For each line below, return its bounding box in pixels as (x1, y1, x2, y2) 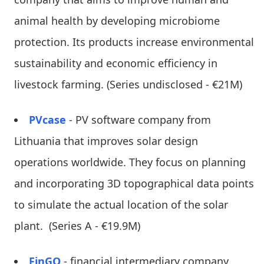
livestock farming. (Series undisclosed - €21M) (14, 77, 242, 91)
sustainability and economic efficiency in (14, 55, 217, 70)
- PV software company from (66, 112, 211, 127)
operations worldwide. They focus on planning (14, 154, 246, 169)
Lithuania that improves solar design (14, 133, 198, 148)
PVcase (29, 112, 66, 127)
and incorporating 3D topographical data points (14, 176, 254, 190)
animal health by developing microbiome (14, 13, 220, 28)
